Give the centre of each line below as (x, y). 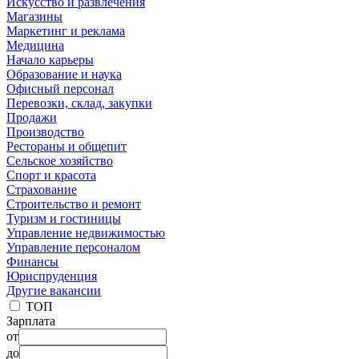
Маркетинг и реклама (66, 30)
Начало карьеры (50, 59)
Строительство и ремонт (74, 204)
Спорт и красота (51, 175)
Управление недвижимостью (86, 232)
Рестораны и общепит (67, 146)
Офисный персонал (60, 88)
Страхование (42, 189)
